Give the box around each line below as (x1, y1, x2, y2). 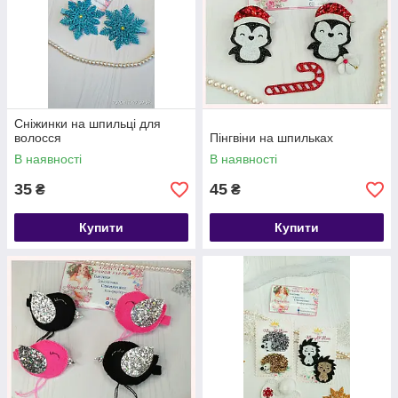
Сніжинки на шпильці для (14, 116, 161, 131)
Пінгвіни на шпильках (210, 131, 333, 145)
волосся (14, 131, 61, 145)
